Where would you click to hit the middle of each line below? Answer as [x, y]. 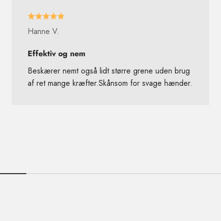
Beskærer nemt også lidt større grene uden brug [109, 71]
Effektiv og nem [56, 53]
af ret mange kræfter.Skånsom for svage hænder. [110, 83]
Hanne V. [43, 31]
